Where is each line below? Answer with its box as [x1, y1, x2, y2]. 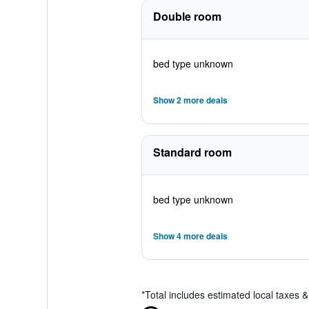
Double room [152, 8, 221, 24]
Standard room [152, 144, 232, 160]
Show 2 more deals [152, 94, 228, 106]
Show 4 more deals [152, 230, 228, 242]
